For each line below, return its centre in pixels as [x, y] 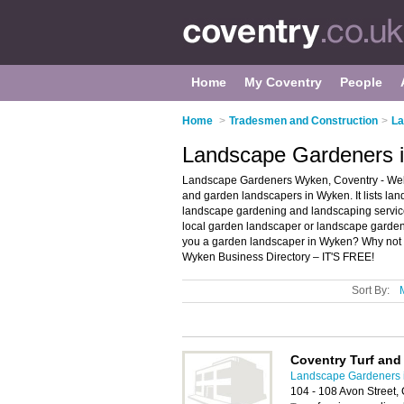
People [361, 82]
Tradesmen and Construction [303, 121]
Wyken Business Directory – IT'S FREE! [278, 257]
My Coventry [283, 82]
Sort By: [371, 290]
